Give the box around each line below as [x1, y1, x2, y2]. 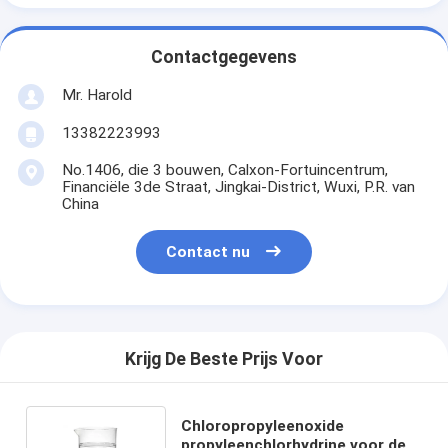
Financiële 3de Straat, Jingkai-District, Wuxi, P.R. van [61, 177, 415, 196]
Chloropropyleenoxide [181, 416, 345, 435]
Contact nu [166, 243, 251, 262]
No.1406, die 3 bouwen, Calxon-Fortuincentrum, [61, 160, 388, 179]
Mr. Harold [61, 85, 132, 104]
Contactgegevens [151, 47, 297, 68]
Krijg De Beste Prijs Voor [125, 349, 323, 370]
